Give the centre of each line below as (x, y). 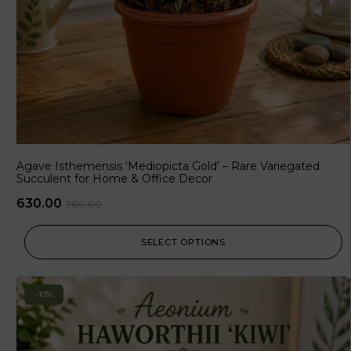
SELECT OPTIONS (183, 242)
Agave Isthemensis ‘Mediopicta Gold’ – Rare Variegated (168, 166)
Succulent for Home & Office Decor (114, 179)
